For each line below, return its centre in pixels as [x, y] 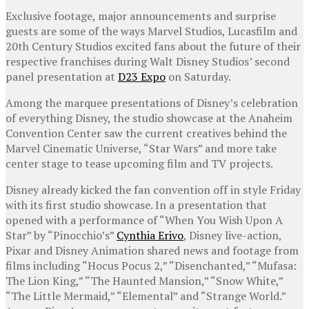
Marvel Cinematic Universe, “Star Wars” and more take [141, 148]
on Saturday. [198, 76]
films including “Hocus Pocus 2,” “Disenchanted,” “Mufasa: [151, 265]
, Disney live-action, [232, 235]
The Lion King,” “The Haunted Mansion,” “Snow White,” [144, 280]
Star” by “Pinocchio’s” [61, 235]
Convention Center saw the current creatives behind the [146, 133]
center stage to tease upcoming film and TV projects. [139, 163]
